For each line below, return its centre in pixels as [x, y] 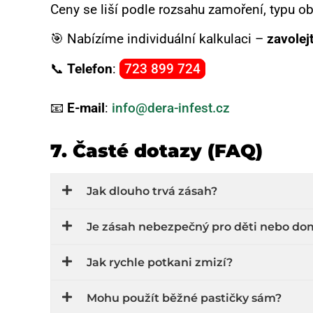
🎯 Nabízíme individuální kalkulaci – [159, 39]
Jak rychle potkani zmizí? [160, 262]
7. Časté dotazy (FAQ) [156, 151]
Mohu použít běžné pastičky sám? [184, 298]
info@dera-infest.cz [171, 108]
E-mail [86, 108]
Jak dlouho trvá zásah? [152, 191]
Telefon [90, 68]
